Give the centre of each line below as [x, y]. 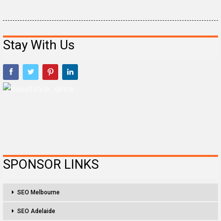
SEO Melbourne [38, 193]
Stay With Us [39, 45]
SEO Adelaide [36, 211]
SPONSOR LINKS [51, 165]
